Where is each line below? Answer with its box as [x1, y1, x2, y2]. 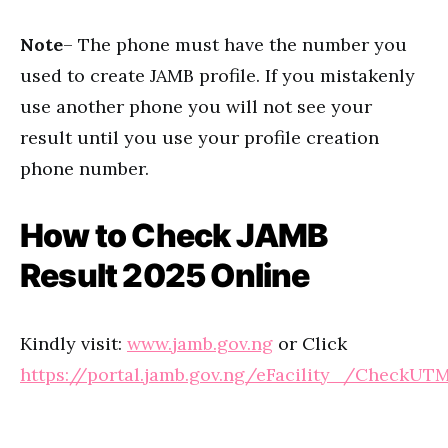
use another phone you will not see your [20, 95, 372, 118]
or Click [273, 332, 347, 355]
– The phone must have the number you [63, 33, 407, 56]
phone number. [20, 157, 149, 180]
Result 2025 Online [20, 256, 310, 295]
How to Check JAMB [20, 216, 328, 255]
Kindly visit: [20, 332, 127, 355]
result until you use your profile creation [20, 126, 379, 149]
